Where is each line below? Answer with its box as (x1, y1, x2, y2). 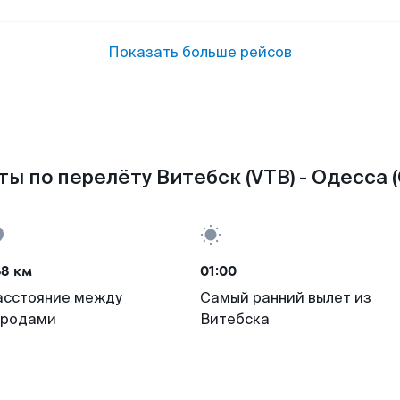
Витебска (200, 310, 270, 329)
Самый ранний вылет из (200, 288, 371, 307)
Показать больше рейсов (108, 43, 292, 62)
